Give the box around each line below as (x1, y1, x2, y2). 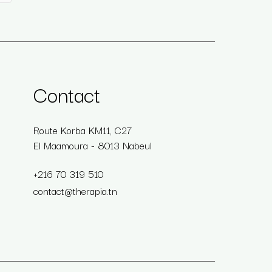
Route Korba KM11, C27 (33, 121, 132, 138)
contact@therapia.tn (33, 182, 118, 199)
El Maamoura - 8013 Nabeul (33, 137, 152, 153)
